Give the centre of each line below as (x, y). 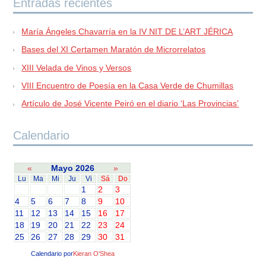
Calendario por (52, 254)
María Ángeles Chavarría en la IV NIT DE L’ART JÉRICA (127, 31)
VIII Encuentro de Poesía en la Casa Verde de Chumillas (128, 85)
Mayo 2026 (73, 168)
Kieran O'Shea (94, 254)
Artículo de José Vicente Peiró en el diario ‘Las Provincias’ (130, 104)
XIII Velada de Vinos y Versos (77, 67)
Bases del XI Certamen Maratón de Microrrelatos (114, 50)
